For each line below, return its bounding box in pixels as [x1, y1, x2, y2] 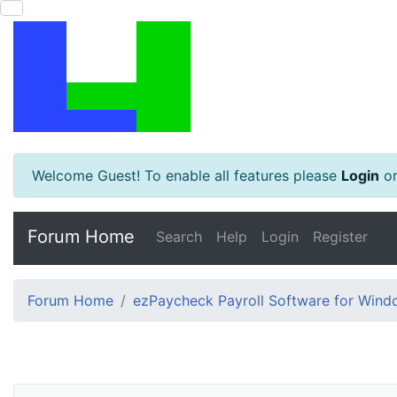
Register [313, 228, 368, 245]
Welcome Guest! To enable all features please [32, 167, 341, 184]
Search [156, 228, 202, 245]
